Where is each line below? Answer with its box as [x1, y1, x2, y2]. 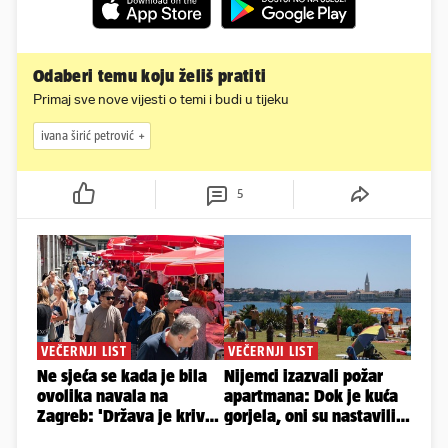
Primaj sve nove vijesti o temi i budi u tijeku [33, 90, 289, 108]
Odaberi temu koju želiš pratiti [33, 65, 267, 86]
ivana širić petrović [41, 128, 134, 144]
